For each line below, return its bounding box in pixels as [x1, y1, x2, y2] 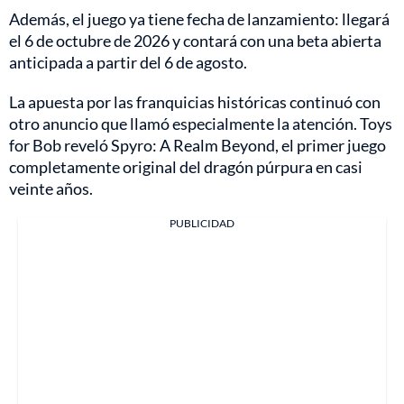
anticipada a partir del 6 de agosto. [9, 52, 247, 73]
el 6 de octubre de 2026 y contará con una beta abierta [9, 31, 381, 51]
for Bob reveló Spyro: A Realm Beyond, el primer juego [9, 135, 386, 156]
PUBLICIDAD [170, 216, 234, 231]
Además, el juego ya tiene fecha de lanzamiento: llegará [9, 9, 390, 30]
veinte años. [9, 179, 93, 199]
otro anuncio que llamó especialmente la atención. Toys [9, 114, 392, 134]
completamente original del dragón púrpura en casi [9, 157, 363, 178]
